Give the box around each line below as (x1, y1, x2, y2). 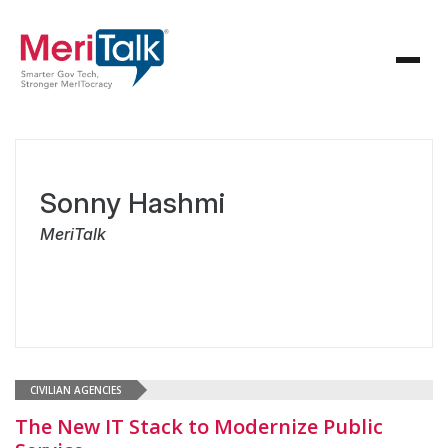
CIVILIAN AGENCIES (30, 382, 122, 397)
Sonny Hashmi (40, 186, 225, 220)
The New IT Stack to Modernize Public (15, 413, 383, 440)
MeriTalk (40, 224, 106, 244)
